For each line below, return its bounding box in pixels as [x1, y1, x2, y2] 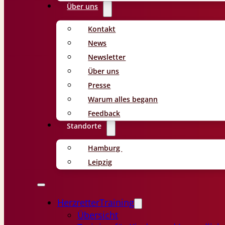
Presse [88, 80, 111, 90]
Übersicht [77, 209, 118, 221]
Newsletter [88, 52, 126, 62]
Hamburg [88, 143, 123, 153]
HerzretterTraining [57, 196, 134, 209]
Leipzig [88, 157, 113, 167]
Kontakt [88, 24, 116, 34]
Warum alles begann [88, 94, 158, 104]
